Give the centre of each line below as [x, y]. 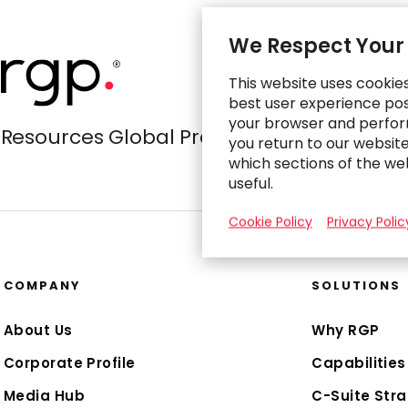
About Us [38, 330]
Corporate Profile [70, 363]
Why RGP [346, 330]
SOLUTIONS [357, 286]
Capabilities [359, 363]
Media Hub [45, 396]
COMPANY [42, 286]
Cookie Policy [270, 221]
